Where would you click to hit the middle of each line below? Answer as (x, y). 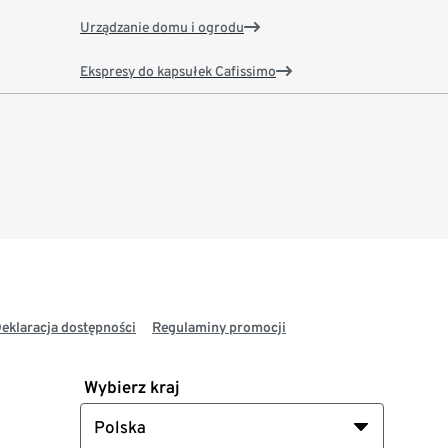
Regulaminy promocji (219, 327)
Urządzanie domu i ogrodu (161, 27)
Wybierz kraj (131, 387)
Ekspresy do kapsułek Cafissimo (177, 71)
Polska (119, 427)
